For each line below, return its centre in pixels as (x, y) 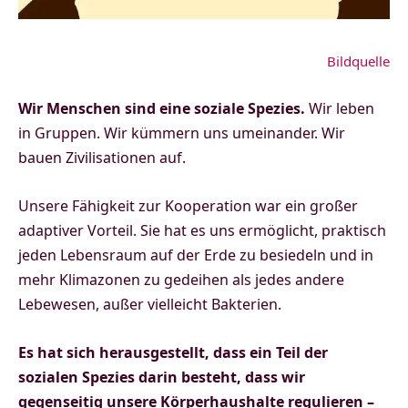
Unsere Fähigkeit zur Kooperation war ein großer (188, 205)
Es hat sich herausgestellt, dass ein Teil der (173, 352)
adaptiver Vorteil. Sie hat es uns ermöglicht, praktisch (202, 230)
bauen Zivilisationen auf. (102, 157)
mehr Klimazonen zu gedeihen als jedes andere (181, 279)
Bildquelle (358, 61)
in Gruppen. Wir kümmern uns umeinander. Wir (182, 133)
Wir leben (340, 108)
